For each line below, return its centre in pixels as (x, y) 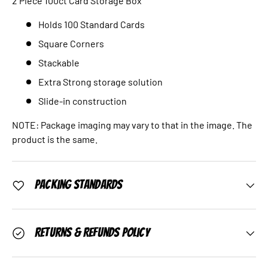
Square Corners (71, 43)
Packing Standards (79, 185)
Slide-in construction (83, 101)
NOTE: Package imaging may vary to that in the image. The (132, 125)
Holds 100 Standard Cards (92, 24)
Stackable (59, 63)
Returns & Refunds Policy (92, 233)
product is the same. (55, 139)
